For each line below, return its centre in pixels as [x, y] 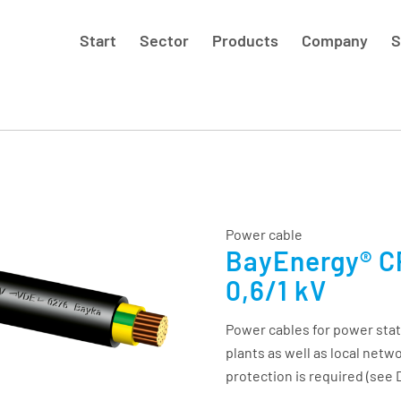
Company [335, 40]
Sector [165, 40]
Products [246, 40]
